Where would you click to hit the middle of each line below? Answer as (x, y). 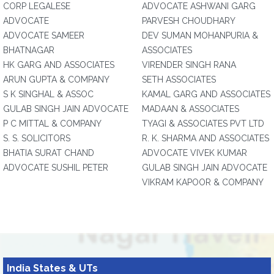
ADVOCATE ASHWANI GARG (199, 6)
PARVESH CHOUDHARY (189, 21)
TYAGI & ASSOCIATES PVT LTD (203, 124)
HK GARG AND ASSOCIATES (59, 65)
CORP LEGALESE (37, 6)
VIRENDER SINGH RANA (189, 65)
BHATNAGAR (29, 50)
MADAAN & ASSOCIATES (191, 109)
